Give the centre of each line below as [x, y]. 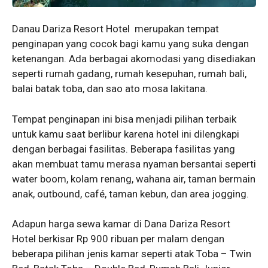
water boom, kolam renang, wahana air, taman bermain [134, 179]
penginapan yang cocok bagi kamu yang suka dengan [130, 44]
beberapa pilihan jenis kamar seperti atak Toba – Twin [132, 254]
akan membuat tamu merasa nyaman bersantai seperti [134, 164]
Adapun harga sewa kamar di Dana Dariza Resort [121, 224]
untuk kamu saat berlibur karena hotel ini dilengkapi [126, 134]
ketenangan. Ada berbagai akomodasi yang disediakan [134, 59]
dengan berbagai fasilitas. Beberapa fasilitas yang [124, 149]
